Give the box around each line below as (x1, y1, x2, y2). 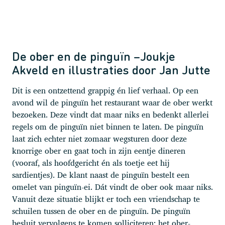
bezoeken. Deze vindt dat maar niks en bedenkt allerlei (12, 107, 209, 121)
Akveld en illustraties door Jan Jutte (12, 61, 210, 77)
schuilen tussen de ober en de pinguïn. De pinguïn (12, 204, 190, 217)
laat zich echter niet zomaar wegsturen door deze (12, 132, 187, 145)
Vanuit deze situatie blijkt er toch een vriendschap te (12, 192, 200, 205)
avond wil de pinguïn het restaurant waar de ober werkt (12, 95, 212, 109)
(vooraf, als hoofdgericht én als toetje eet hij (12, 156, 170, 169)
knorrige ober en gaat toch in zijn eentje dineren (12, 144, 185, 157)
